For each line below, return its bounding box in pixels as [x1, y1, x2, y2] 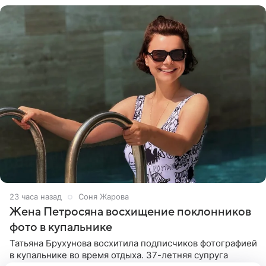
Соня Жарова [78, 192, 129, 202]
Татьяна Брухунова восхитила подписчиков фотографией [9, 237, 257, 249]
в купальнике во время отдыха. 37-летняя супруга [9, 249, 228, 261]
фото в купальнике [9, 221, 112, 235]
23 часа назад [9, 192, 62, 202]
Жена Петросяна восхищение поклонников [9, 205, 251, 219]
